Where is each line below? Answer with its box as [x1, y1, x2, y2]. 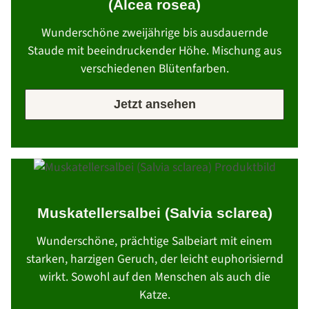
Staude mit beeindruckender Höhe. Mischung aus [28, 42, 281, 60]
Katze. [139, 286, 170, 304]
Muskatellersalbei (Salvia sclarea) [37, 205, 272, 221]
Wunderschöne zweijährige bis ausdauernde [41, 24, 268, 42]
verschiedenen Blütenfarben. [80, 60, 229, 78]
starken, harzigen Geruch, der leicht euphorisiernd [26, 250, 283, 268]
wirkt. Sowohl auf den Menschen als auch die [39, 268, 270, 286]
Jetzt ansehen [113, 97, 196, 112]
